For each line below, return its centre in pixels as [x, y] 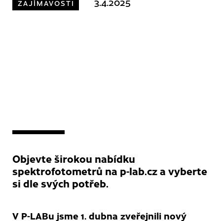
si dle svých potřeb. [60, 183]
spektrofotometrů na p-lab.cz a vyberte [110, 170]
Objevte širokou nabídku [74, 158]
